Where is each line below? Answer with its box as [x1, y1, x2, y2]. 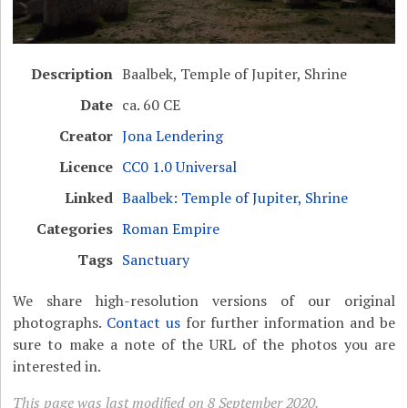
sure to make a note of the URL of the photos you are [13, 333, 395, 354]
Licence [59, 156, 114, 177]
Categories [36, 218, 114, 239]
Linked [65, 187, 114, 208]
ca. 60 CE [122, 94, 181, 115]
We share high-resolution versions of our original [13, 290, 395, 311]
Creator [59, 125, 114, 146]
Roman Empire [122, 218, 220, 239]
